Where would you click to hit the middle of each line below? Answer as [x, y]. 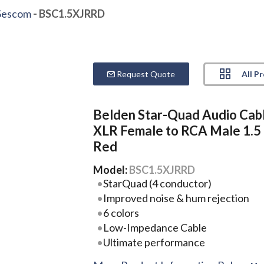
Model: [111, 169]
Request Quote [145, 74]
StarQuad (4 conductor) [157, 183]
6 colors [121, 212]
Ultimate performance [154, 242]
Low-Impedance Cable [155, 227]
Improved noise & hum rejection [176, 198]
